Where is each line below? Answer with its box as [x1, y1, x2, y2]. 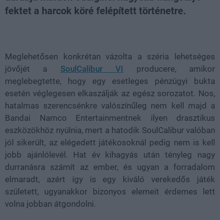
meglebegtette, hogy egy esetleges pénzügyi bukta [5, 76, 215, 86]
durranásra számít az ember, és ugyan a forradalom [5, 162, 215, 172]
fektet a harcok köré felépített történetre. [5, 4, 186, 17]
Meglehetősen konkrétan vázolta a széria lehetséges [5, 51, 215, 61]
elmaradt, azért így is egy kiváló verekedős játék [5, 174, 215, 184]
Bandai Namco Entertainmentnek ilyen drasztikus [5, 112, 215, 123]
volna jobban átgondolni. [5, 198, 96, 209]
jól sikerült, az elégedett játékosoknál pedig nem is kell [5, 137, 215, 147]
